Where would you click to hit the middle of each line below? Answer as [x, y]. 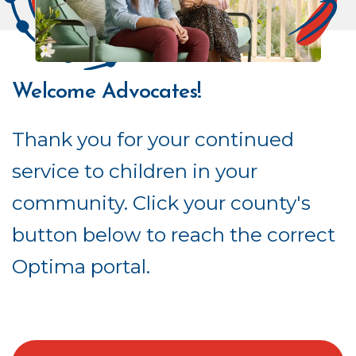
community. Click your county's [161, 203]
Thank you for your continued [153, 139]
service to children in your [135, 171]
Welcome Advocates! [110, 93]
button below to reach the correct [174, 235]
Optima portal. [83, 267]
